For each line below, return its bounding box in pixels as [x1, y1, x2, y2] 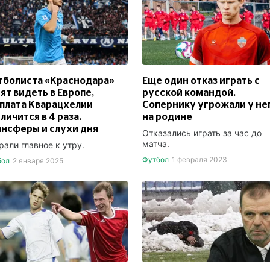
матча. [142, 138, 169, 149]
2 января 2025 [12, 155, 63, 165]
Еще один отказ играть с [142, 75, 260, 86]
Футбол [142, 154, 169, 164]
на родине [142, 111, 192, 122]
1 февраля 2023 [171, 154, 227, 164]
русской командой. [142, 87, 236, 98]
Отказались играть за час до [142, 127, 262, 138]
